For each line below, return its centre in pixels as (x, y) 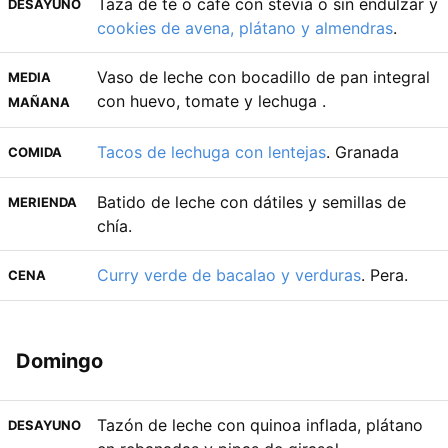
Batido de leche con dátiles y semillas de (251, 201)
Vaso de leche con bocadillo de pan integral (263, 76)
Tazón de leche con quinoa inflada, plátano (260, 424)
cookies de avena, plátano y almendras (245, 27)
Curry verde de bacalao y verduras (229, 274)
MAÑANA (39, 101)
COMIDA (35, 151)
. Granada (362, 151)
